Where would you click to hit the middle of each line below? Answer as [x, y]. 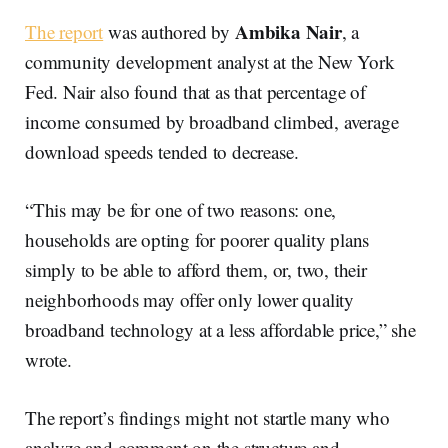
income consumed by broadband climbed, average [212, 122]
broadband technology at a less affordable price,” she [220, 330]
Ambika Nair [288, 32]
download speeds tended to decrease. [162, 152]
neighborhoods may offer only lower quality [190, 300]
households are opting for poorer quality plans [197, 240]
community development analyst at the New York [210, 62]
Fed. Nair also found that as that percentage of [196, 92]
